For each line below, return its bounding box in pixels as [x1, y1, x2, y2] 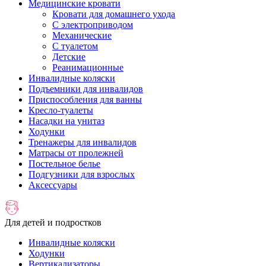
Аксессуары [28, 180, 77, 190]
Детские [52, 52, 85, 62]
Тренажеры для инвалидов [28, 137, 137, 147]
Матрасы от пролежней [28, 148, 123, 158]
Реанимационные [52, 62, 123, 72]
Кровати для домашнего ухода [52, 9, 175, 19]
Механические [52, 30, 112, 40]
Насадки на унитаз [28, 116, 104, 126]
